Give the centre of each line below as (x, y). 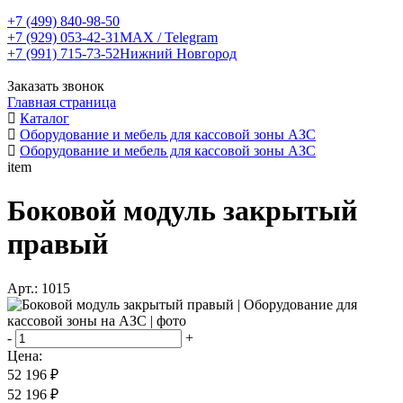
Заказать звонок (56, 86)
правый (58, 244)
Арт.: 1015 (39, 288)
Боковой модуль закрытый (182, 211)
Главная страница (62, 102)
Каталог (45, 118)
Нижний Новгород (178, 54)
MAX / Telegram (169, 37)
